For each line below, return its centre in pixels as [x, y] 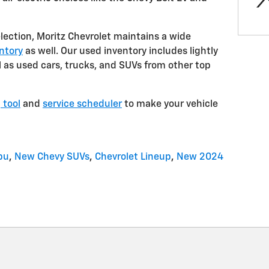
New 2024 [200, 157]
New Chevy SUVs [52, 157]
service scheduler [82, 104]
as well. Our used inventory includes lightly [120, 52]
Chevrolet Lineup [133, 157]
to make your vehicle [170, 104]
